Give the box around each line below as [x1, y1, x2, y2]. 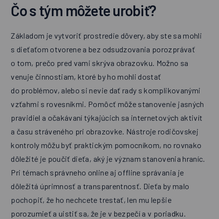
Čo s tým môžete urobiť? [11, 1, 156, 20]
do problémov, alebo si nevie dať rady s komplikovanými [11, 86, 201, 95]
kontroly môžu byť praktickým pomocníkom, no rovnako [11, 140, 202, 150]
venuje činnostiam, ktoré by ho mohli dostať [11, 72, 161, 82]
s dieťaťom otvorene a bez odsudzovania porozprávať [11, 44, 195, 54]
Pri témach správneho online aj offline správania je [11, 168, 184, 177]
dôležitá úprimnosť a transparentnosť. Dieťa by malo [11, 181, 190, 191]
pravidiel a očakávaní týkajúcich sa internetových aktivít [11, 113, 203, 123]
